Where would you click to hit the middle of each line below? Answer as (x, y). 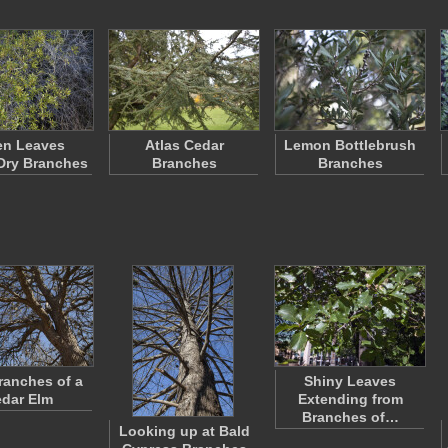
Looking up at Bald (184, 431)
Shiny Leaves (350, 381)
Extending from (350, 399)
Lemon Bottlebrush (350, 145)
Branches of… (350, 417)
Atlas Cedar (184, 145)
